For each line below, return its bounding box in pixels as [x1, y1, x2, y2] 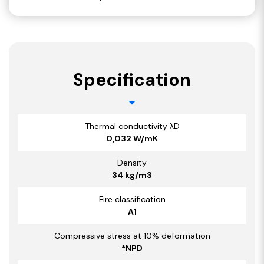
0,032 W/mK [106, 133, 158, 144]
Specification [73, 68, 191, 91]
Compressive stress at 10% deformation [54, 230, 210, 241]
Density [117, 157, 147, 168]
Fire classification [98, 193, 166, 204]
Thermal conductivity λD [84, 120, 180, 131]
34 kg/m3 [112, 169, 152, 180]
